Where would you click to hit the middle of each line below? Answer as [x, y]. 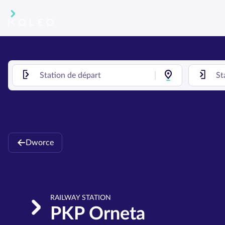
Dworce [40, 143]
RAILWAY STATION [81, 198]
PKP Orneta [98, 214]
